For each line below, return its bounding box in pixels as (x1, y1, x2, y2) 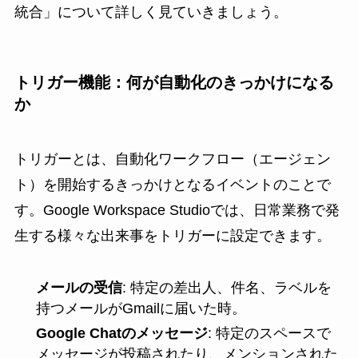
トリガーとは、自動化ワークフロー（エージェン (14, 151, 331, 168)
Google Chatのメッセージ (35, 324, 208, 341)
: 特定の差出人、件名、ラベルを (121, 280, 332, 296)
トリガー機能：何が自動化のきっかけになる (14, 74, 334, 92)
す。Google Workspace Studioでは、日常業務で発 (14, 202, 340, 219)
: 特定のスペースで (207, 324, 331, 341)
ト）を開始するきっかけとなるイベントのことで (14, 177, 331, 193)
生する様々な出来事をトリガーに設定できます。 (14, 228, 331, 245)
